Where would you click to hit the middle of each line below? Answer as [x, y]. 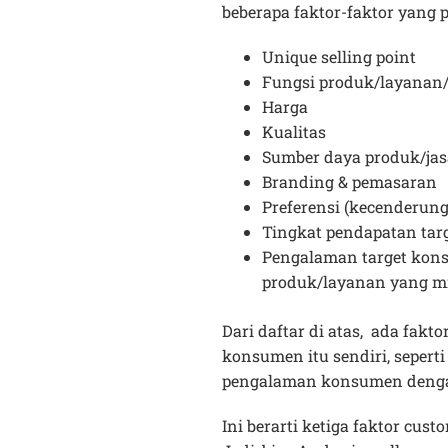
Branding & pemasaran [349, 182]
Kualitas [294, 132]
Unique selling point [339, 57]
